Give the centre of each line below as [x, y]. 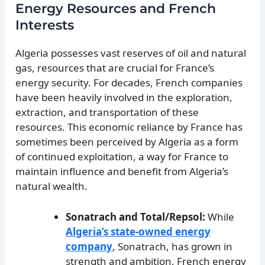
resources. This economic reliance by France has [129, 127]
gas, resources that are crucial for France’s [115, 67]
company [89, 246]
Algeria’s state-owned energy [138, 231]
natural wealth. [52, 186]
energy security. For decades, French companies [129, 82]
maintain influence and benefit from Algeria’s [122, 171]
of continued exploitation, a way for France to [122, 156]
